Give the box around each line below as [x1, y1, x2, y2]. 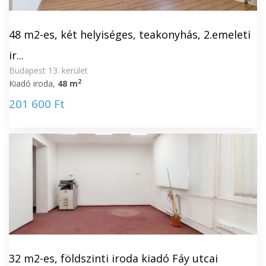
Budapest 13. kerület [9, 65, 88, 76]
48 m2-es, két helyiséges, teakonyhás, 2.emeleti [9, 27, 251, 42]
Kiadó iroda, [9, 78, 58, 89]
